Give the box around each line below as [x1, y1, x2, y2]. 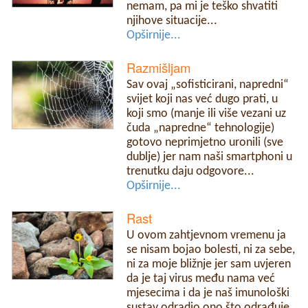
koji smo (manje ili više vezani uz [126, 108, 287, 120]
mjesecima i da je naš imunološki [126, 287, 290, 300]
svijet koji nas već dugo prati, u [126, 93, 278, 106]
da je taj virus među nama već [126, 273, 276, 285]
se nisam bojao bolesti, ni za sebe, [126, 244, 296, 256]
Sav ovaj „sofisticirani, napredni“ [126, 79, 289, 91]
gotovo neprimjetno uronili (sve [126, 137, 284, 149]
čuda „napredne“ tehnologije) [126, 122, 275, 135]
